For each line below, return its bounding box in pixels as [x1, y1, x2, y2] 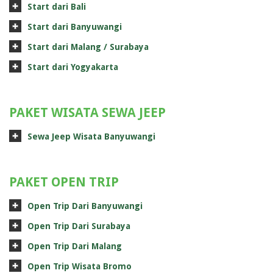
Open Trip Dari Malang [27, 241, 122, 251]
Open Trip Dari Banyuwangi [27, 201, 143, 211]
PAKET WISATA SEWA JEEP [9, 105, 166, 120]
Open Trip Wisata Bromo [27, 261, 132, 271]
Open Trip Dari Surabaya [27, 221, 130, 231]
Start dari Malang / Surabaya [27, 42, 149, 52]
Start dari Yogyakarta [27, 62, 118, 72]
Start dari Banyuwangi [27, 22, 122, 32]
